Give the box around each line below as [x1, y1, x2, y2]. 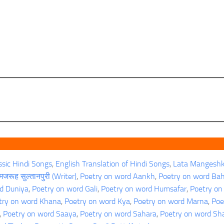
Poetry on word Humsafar [101, 184, 186, 194]
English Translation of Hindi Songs [55, 159, 169, 169]
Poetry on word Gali [32, 184, 97, 194]
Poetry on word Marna [133, 196, 208, 206]
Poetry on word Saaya [3, 209, 76, 219]
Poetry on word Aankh [80, 171, 155, 181]
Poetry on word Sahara [80, 209, 156, 219]
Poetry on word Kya [64, 196, 130, 206]
